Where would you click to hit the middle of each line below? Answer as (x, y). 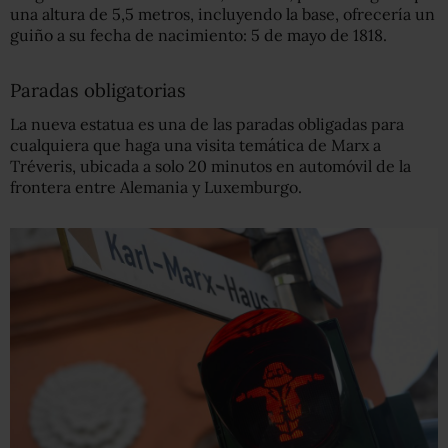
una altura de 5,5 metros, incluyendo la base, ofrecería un (222, 14)
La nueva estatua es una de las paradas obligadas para (207, 124)
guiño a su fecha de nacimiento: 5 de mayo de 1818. (198, 35)
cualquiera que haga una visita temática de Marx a (195, 145)
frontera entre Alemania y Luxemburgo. (156, 187)
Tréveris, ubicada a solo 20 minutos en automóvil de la (210, 166)
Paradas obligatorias (98, 90)
